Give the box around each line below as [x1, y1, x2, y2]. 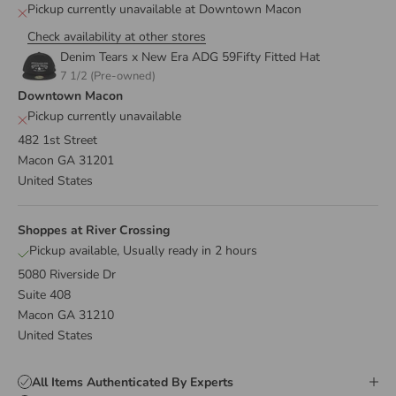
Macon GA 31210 [18, 306, 114, 324]
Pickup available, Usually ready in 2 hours [29, 241, 257, 259]
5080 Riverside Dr [18, 265, 116, 283]
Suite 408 [18, 286, 71, 303]
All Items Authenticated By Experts [32, 373, 233, 391]
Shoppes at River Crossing [18, 221, 170, 239]
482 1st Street [18, 131, 97, 148]
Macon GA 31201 [18, 151, 114, 169]
